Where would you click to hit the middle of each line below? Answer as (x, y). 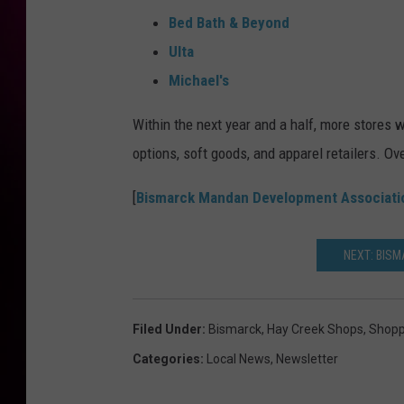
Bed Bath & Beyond (229, 23)
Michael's (199, 81)
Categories (166, 359)
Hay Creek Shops (315, 330)
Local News (239, 359)
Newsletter (307, 359)
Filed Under (167, 330)
